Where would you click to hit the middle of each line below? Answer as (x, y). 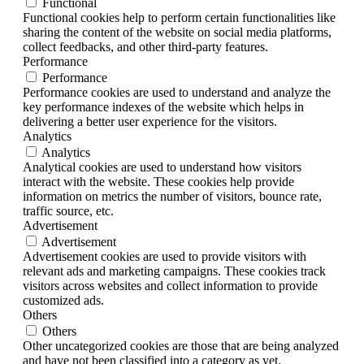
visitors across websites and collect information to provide (170, 286)
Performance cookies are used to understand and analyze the (177, 93)
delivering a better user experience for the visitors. (150, 122)
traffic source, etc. (68, 211)
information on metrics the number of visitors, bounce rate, (172, 197)
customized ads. (63, 301)
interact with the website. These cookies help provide (158, 182)
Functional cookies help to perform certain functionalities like (179, 18)
